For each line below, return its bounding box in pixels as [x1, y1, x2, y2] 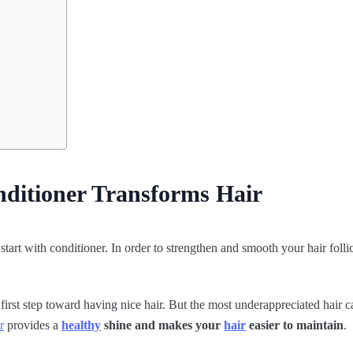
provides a [4, 318, 61, 333]
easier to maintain [246, 318, 344, 333]
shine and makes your [101, 318, 224, 333]
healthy [61, 318, 101, 333]
